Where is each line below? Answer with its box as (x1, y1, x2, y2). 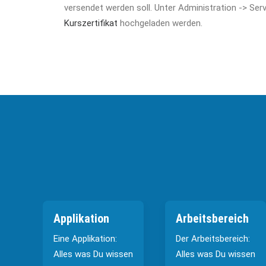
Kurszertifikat (64, 18, 118, 28)
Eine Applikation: (53, 233, 117, 244)
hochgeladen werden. (118, 18, 202, 28)
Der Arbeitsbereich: (176, 233, 250, 244)
